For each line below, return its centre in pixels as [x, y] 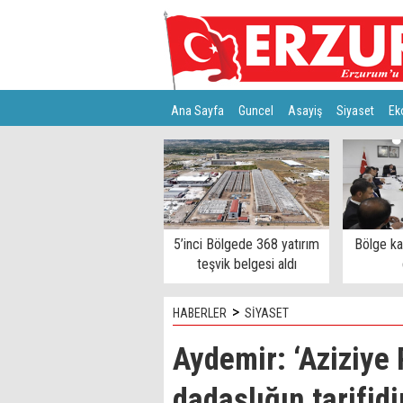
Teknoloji [243, 147]
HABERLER [200, 313]
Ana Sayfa [197, 111]
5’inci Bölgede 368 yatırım [246, 244]
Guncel [256, 111]
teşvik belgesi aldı [246, 264]
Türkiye [188, 147]
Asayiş [305, 111]
